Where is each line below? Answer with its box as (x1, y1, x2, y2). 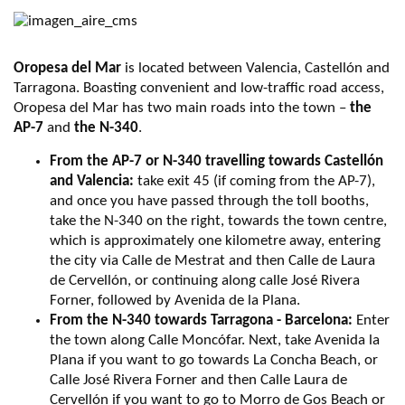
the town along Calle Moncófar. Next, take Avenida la (50, 333, 380, 349)
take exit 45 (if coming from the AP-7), (134, 174, 375, 190)
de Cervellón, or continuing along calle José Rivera (50, 273, 360, 289)
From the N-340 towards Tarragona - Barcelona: (50, 313, 356, 329)
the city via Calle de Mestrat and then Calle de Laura (50, 253, 375, 269)
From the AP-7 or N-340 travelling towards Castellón (50, 154, 383, 170)
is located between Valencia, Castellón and (121, 61, 390, 77)
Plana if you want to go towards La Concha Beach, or (50, 353, 378, 369)
